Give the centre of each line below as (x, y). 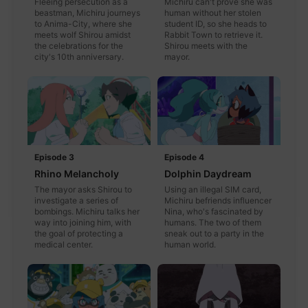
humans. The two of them (213, 223)
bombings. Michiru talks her (87, 212)
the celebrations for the (79, 45)
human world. (190, 245)
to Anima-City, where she (83, 23)
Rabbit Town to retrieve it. (213, 34)
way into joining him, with (83, 223)
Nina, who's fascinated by (214, 212)
